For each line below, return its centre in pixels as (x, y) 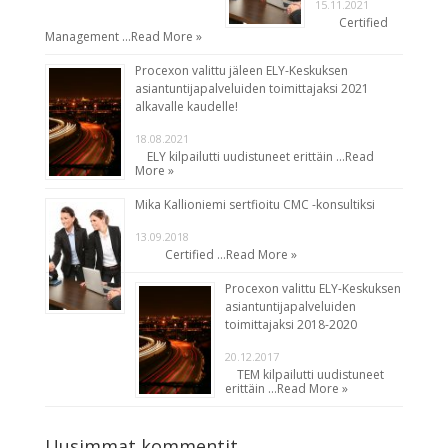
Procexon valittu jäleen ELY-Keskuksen (241, 70)
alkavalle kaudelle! (186, 106)
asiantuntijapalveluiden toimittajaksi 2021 (251, 88)
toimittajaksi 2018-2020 (290, 324)
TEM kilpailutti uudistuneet (304, 374)
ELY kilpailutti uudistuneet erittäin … (239, 156)
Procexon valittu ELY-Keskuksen (312, 288)
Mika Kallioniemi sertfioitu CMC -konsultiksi (254, 204)
